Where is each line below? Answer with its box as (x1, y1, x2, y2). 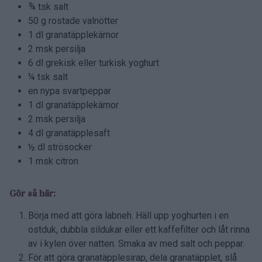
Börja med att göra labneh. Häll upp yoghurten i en (28, 209, 229, 221)
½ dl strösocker (28, 141, 92, 153)
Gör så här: (9, 187, 56, 199)
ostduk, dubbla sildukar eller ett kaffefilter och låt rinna (28, 223, 250, 235)
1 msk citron (28, 155, 78, 167)
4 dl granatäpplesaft (28, 127, 110, 139)
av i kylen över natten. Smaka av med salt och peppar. (28, 237, 244, 249)
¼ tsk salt (28, 71, 68, 82)
